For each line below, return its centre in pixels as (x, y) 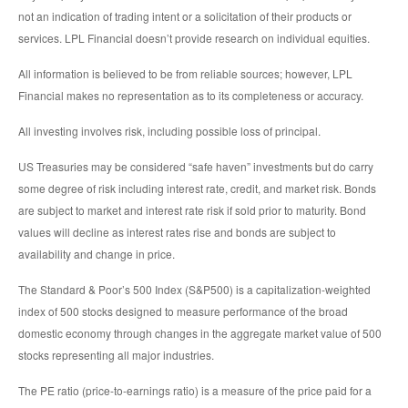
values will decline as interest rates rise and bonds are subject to (177, 232)
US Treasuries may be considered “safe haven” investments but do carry (196, 167)
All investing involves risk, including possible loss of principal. (169, 131)
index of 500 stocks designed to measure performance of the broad (183, 311)
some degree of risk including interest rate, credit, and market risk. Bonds (197, 189)
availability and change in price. (97, 254)
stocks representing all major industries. (116, 355)
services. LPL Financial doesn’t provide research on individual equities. (194, 38)
